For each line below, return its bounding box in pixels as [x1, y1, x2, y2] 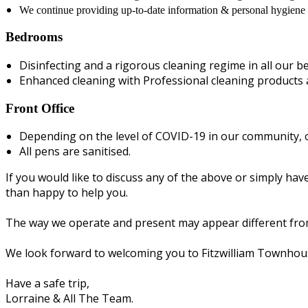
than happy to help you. [5, 185, 131, 201]
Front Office [5, 100, 74, 115]
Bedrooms [5, 30, 63, 45]
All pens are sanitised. [19, 144, 133, 159]
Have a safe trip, [5, 276, 89, 291]
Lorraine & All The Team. [5, 291, 133, 307]
